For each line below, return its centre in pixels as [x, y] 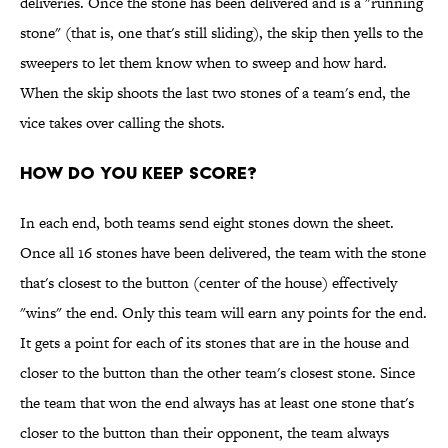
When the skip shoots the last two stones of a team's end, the [215, 93]
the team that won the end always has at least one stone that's [217, 403]
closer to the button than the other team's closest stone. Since [217, 373]
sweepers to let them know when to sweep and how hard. [203, 63]
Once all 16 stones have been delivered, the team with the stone [223, 253]
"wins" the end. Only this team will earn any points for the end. [223, 313]
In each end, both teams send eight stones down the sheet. [207, 223]
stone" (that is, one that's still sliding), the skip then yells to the [221, 33]
